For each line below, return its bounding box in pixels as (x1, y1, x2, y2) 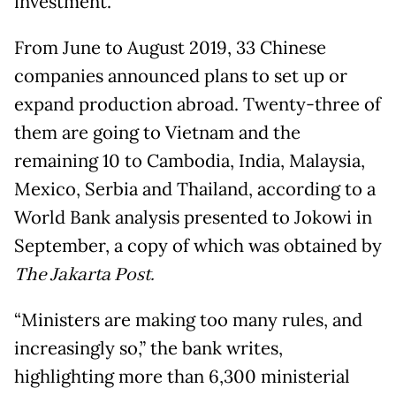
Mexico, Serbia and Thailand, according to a (14, 177, 376, 201)
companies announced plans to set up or (14, 64, 347, 88)
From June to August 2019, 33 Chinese (14, 35, 326, 59)
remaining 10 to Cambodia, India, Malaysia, (14, 148, 365, 172)
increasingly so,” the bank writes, (14, 336, 283, 360)
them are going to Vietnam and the (14, 120, 301, 144)
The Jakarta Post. (14, 262, 155, 287)
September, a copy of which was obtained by (14, 233, 382, 257)
